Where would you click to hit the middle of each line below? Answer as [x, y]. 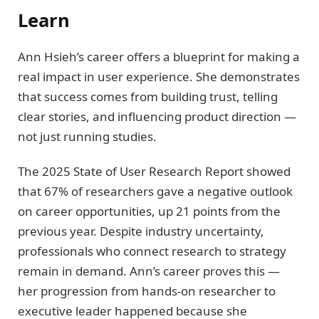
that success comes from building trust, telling [148, 97]
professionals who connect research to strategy [152, 251]
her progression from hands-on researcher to [147, 291]
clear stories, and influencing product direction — [157, 117]
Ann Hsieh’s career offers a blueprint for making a [159, 57]
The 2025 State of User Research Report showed [154, 171]
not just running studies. [87, 137]
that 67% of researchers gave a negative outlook [155, 191]
